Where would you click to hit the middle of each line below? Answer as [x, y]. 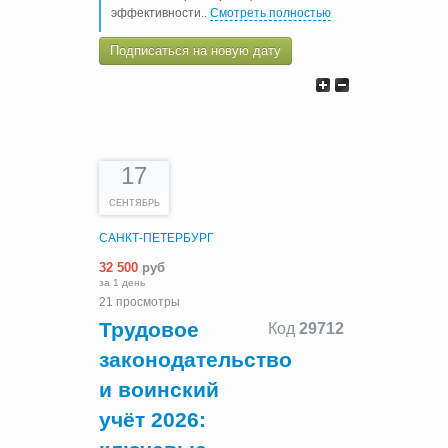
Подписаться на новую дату [195, 50]
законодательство [195, 359]
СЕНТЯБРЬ [134, 202]
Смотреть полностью [270, 12]
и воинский [159, 389]
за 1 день [122, 283]
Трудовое [149, 329]
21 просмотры [139, 302]
